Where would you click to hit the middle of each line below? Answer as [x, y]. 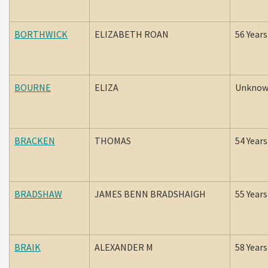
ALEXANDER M [125, 247]
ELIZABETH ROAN [133, 34]
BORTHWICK [41, 34]
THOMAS [115, 141]
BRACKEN [35, 141]
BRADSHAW [38, 194]
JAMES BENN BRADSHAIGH [150, 194]
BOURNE [33, 87]
